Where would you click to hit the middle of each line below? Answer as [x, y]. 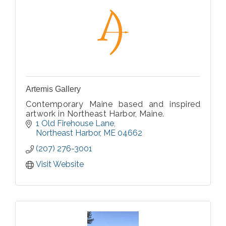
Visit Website [60, 164]
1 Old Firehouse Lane [75, 124]
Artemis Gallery [53, 89]
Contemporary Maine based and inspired [113, 104]
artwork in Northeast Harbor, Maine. [95, 114]
